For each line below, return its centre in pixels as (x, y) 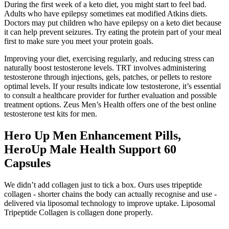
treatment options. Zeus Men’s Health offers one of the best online (110, 105)
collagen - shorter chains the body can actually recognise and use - (110, 194)
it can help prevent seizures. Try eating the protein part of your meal (113, 32)
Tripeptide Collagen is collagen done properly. (78, 213)
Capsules (27, 163)
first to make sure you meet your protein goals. (79, 41)
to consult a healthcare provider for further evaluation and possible (110, 96)
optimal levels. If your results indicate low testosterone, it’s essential (112, 86)
